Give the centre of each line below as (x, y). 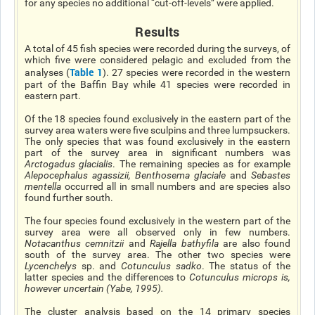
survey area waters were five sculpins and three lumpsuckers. (157, 130)
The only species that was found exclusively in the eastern (157, 141)
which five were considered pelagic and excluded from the (157, 60)
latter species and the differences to (107, 277)
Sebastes (271, 175)
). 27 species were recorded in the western (197, 72)
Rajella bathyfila (184, 243)
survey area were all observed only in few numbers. (157, 232)
